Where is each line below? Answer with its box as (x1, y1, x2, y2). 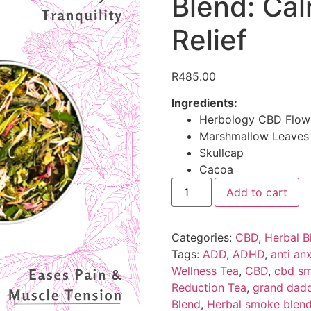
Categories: (171, 230, 235, 245)
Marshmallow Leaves (199, 129, 309, 144)
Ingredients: (171, 96, 237, 110)
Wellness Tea (171, 264, 239, 278)
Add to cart (226, 185, 287, 200)
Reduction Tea (171, 280, 246, 295)
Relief (171, 23, 247, 57)
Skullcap (199, 146, 244, 160)
